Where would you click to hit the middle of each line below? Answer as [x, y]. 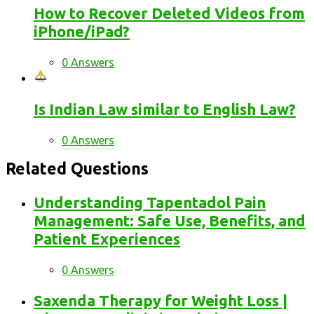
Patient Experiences [107, 239]
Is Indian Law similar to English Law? [165, 109]
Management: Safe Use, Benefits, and [170, 221]
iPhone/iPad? [82, 31]
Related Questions [77, 169]
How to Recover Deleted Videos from [169, 13]
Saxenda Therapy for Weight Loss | [161, 301]
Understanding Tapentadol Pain [150, 203]
